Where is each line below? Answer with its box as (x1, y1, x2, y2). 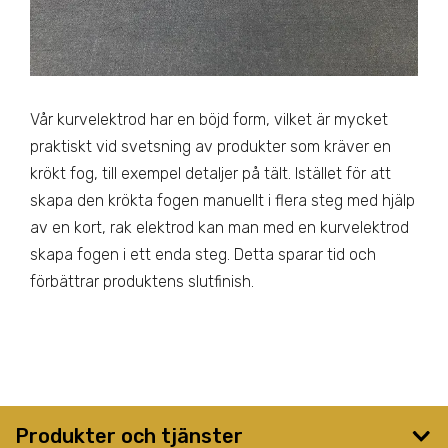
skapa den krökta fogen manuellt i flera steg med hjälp (30, 191, 415, 211)
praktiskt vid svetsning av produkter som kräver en (30, 137, 391, 157)
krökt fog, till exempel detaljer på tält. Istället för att (30, 164, 391, 184)
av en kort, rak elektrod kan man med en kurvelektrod (30, 218, 409, 238)
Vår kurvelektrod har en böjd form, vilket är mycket (30, 110, 388, 130)
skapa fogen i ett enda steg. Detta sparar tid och (30, 245, 376, 265)
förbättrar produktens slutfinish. (30, 272, 254, 292)
